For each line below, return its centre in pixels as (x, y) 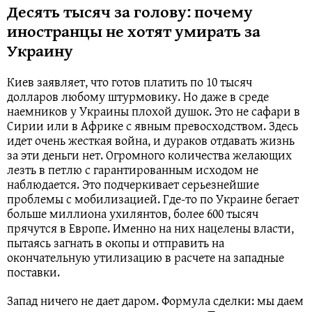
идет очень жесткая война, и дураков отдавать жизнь (151, 141)
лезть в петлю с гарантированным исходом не (133, 170)
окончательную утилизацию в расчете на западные (146, 258)
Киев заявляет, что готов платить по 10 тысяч (130, 82)
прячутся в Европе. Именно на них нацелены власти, (150, 228)
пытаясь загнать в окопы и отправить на (116, 243)
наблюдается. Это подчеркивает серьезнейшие (133, 185)
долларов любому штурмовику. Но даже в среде (138, 97)
